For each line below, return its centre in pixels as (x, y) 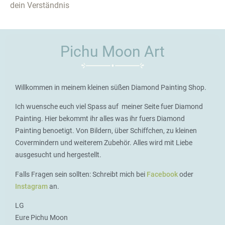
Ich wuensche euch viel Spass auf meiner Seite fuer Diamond (109, 107)
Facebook (162, 174)
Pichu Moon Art (113, 51)
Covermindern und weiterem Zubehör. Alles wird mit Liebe (104, 143)
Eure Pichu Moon (41, 217)
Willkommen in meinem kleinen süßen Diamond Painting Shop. (111, 87)
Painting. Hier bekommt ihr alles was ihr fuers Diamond (100, 119)
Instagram (31, 186)
